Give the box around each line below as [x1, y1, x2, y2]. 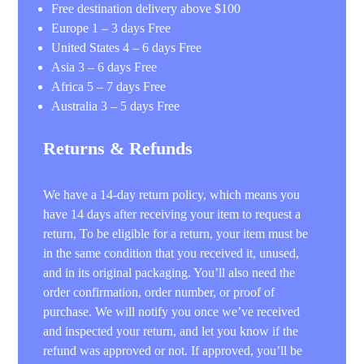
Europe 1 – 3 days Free [51, 20, 171, 35]
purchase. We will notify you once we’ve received [43, 304, 301, 318]
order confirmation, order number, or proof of [43, 284, 275, 299]
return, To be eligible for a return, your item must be [43, 226, 309, 240]
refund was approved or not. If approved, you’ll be [43, 343, 303, 357]
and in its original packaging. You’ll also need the [43, 265, 296, 279]
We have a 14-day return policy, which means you [43, 187, 301, 201]
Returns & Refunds [43, 137, 193, 158]
